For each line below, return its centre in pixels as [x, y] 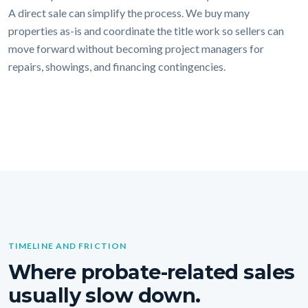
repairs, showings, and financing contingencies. [117, 66]
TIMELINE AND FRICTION [67, 246]
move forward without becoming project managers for [136, 48]
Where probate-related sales [152, 272]
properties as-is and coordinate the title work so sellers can [146, 30]
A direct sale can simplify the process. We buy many [129, 12]
